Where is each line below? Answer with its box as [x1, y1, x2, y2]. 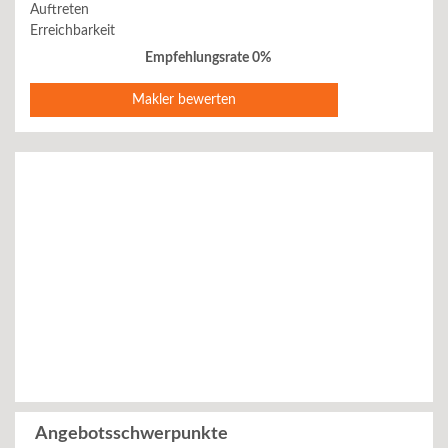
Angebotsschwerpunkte [35, 425, 228, 443]
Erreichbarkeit [30, 23, 115, 38]
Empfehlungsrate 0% [144, 51, 271, 65]
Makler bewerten [132, 93, 237, 107]
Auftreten [30, 3, 89, 17]
